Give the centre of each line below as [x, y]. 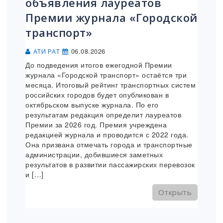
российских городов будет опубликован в [97, 95]
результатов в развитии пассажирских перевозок [110, 165]
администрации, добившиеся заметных [94, 155]
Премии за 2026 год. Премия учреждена [96, 125]
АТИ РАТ [46, 52]
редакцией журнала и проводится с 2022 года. [107, 135]
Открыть [175, 192]
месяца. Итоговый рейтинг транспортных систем [111, 85]
